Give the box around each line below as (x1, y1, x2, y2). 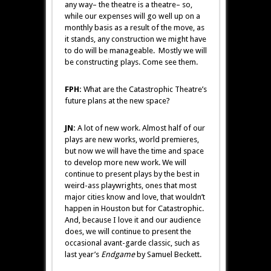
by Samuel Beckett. (136, 250, 201, 260)
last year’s (64, 250, 101, 260)
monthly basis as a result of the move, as (64, 23, 204, 33)
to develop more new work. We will (64, 158, 186, 168)
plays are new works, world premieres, (64, 135, 199, 145)
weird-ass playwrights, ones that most (64, 181, 197, 191)
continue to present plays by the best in (64, 169, 200, 179)
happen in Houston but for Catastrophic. (64, 204, 204, 214)
